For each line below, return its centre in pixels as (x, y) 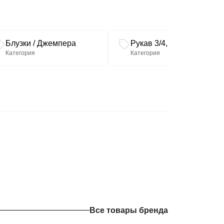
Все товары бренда (129, 210)
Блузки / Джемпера (41, 43)
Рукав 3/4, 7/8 (155, 43)
